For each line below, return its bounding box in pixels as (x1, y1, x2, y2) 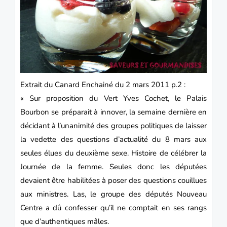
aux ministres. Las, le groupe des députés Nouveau (20, 188, 207, 199)
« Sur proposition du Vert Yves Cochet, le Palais (20, 93, 207, 103)
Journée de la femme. (20, 161, 109, 172)
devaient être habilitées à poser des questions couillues (20, 175, 207, 185)
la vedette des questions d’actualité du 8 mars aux (20, 134, 207, 144)
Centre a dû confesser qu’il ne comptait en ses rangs (20, 202, 207, 213)
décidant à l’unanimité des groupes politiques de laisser (20, 120, 207, 131)
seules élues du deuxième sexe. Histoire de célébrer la (20, 147, 207, 158)
